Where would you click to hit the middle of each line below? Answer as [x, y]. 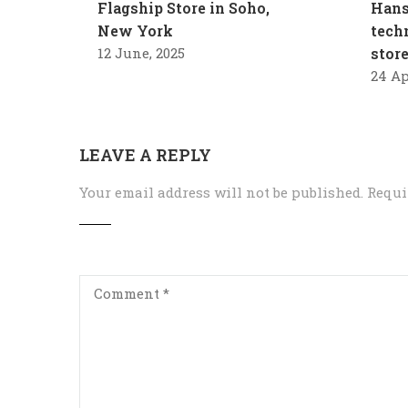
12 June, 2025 [141, 53]
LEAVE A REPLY [145, 155]
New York [135, 31]
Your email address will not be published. [221, 193]
